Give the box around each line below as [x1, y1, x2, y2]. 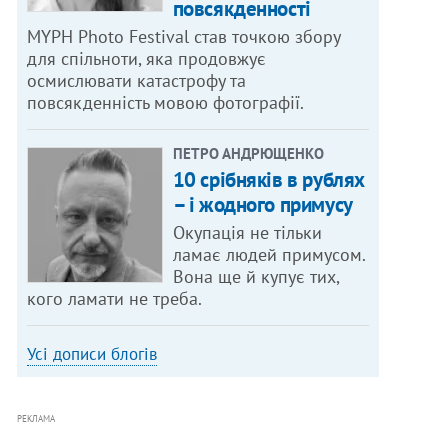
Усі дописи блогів [27, 343, 158, 366]
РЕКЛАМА [17, 413, 56, 425]
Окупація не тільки [172, 221, 322, 245]
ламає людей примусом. [172, 243, 366, 267]
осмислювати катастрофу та [27, 69, 247, 93]
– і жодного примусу [172, 191, 353, 219]
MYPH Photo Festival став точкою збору [27, 25, 342, 49]
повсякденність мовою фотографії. [27, 91, 305, 115]
